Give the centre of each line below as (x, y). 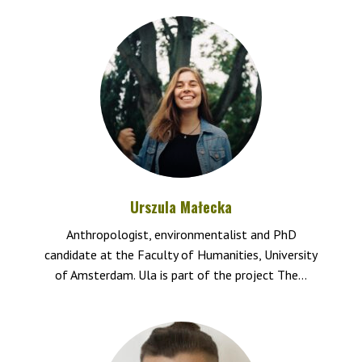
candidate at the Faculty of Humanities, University (181, 255)
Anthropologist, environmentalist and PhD (181, 234)
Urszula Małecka (181, 207)
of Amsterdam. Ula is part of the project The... (181, 275)
